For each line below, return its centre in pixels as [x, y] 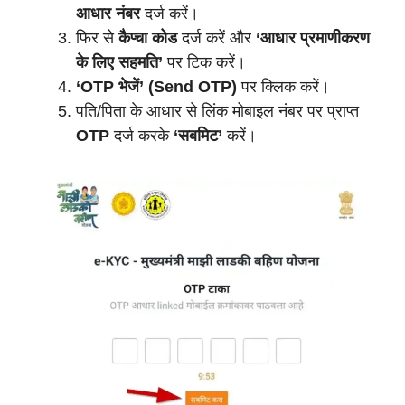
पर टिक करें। [204, 62]
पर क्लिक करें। [283, 87]
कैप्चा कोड [148, 38]
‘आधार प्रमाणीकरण [313, 38]
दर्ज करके [141, 136]
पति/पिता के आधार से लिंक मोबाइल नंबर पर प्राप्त [217, 111]
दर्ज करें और [217, 38]
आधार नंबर [108, 14]
